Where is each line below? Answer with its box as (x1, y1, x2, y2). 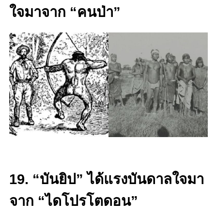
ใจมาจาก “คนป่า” (9, 4, 121, 20)
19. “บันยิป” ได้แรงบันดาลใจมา (9, 170, 204, 187)
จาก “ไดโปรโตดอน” (9, 192, 138, 209)
